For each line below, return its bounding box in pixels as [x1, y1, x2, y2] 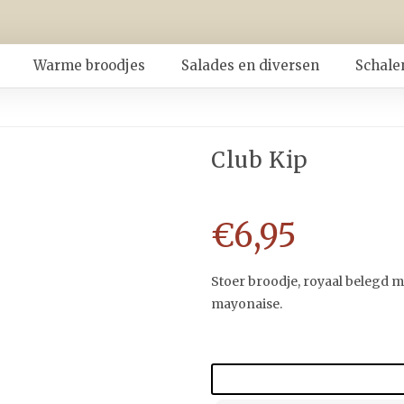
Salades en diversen [181, 57, 319, 75]
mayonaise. [211, 296, 282, 313]
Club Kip [211, 146, 308, 175]
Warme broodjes [33, 57, 145, 75]
